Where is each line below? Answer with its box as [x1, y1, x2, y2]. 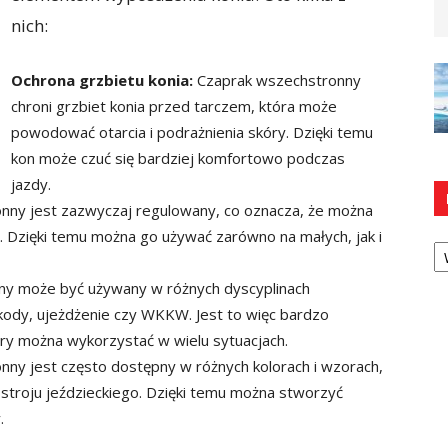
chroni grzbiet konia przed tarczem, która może [11, 96, 337, 116]
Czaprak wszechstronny [193, 70, 361, 90]
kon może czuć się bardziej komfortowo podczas [11, 148, 345, 168]
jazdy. [11, 174, 51, 194]
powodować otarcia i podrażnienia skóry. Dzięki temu [11, 122, 373, 142]
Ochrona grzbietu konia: [11, 70, 193, 90]
